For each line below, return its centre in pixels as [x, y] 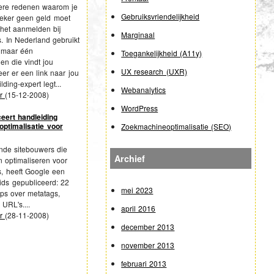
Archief [130, 159]
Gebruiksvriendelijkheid [161, 16]
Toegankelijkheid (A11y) [162, 53]
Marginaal [138, 34]
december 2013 [148, 227]
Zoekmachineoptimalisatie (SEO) [176, 126]
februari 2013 [144, 264]
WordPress [140, 108]
